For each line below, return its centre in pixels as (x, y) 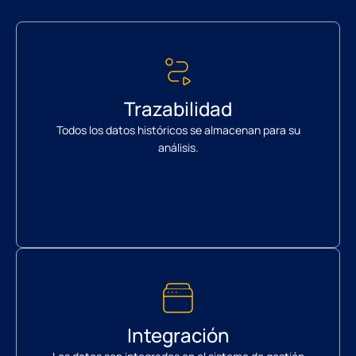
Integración (178, 335)
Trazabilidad (178, 109)
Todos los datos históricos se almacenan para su (178, 130)
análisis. (178, 148)
